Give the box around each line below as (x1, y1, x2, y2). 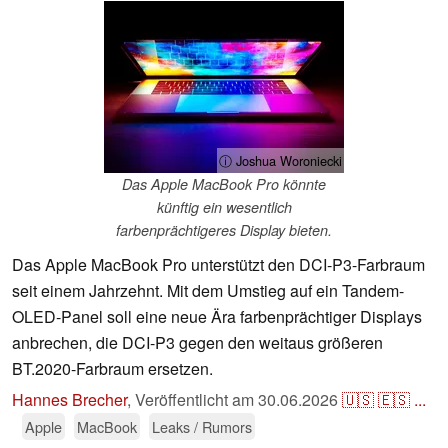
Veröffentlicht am (135, 388, 258, 412)
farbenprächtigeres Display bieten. (116, 220, 332, 241)
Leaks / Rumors (152, 416, 252, 438)
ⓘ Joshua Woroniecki (219, 151, 342, 171)
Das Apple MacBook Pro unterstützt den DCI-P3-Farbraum (12, 253, 425, 277)
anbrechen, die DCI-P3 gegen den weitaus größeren (12, 331, 383, 355)
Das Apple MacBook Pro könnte (122, 174, 326, 195)
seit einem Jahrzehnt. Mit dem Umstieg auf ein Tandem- (12, 279, 404, 303)
